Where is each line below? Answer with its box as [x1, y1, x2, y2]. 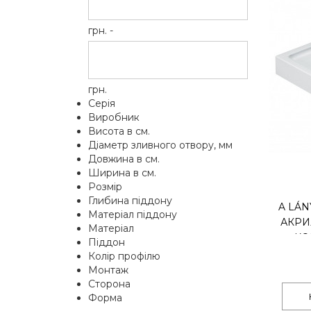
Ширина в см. [88, 167, 156, 179]
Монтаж [88, 264, 128, 276]
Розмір [88, 180, 122, 193]
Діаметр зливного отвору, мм [88, 139, 233, 151]
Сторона [88, 278, 131, 290]
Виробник [88, 111, 140, 124]
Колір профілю [88, 250, 160, 262]
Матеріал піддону [88, 208, 177, 221]
